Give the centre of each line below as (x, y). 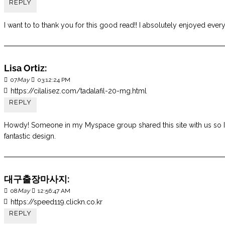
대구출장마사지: (37, 179)
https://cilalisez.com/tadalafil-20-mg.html (79, 91)
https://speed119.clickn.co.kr (57, 202)
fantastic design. (30, 136)
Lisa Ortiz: (25, 68)
